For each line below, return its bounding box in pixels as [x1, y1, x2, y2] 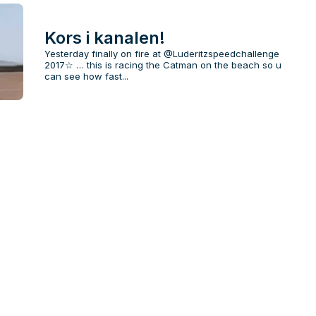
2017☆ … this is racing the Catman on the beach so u [44, 59, 281, 71]
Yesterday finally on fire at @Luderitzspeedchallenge [44, 48, 279, 60]
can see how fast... [44, 71, 128, 83]
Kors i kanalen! [44, 28, 165, 49]
